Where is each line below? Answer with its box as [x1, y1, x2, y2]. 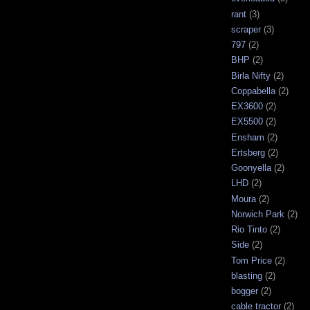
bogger [231, 286, 258, 297]
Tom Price [231, 255, 272, 266]
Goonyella [231, 163, 271, 174]
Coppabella [231, 85, 275, 96]
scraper [231, 24, 261, 35]
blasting [231, 270, 262, 281]
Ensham [231, 131, 264, 143]
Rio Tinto [231, 224, 267, 235]
